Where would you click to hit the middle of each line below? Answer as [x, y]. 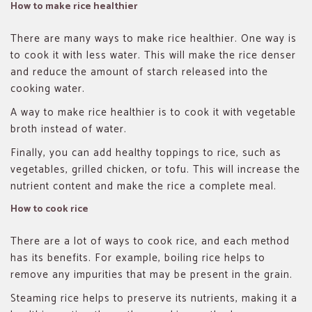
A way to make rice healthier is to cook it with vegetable [153, 112]
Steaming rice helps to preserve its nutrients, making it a [154, 298]
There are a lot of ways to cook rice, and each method [150, 241]
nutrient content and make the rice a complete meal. [143, 186]
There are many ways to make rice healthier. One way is [154, 38]
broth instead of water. [70, 129]
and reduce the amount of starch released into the [139, 72]
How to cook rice [49, 209]
